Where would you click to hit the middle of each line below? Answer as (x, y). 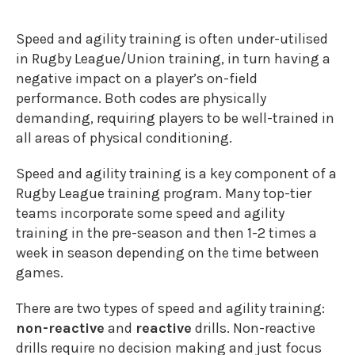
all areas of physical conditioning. (127, 138)
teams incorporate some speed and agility (150, 213)
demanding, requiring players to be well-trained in (175, 118)
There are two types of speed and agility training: (170, 308)
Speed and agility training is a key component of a (176, 174)
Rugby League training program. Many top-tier (164, 193)
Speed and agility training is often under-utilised (172, 39)
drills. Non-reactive (254, 328)
